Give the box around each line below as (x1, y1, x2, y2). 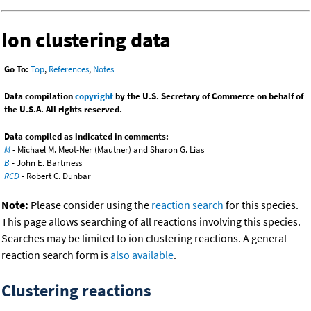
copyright (75, 90, 113, 103)
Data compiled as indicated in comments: (4, 131, 169, 143)
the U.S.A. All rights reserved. (4, 103, 122, 116)
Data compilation (4, 90, 75, 103)
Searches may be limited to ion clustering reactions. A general (1, 231, 287, 246)
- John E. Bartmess (10, 157, 82, 169)
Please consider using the (28, 198, 151, 212)
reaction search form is (1, 248, 110, 262)
